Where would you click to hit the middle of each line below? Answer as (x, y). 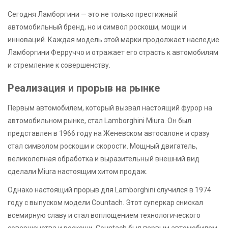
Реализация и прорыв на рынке (84, 88)
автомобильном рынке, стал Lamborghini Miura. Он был (99, 120)
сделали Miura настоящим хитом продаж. (78, 171)
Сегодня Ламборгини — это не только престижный (93, 14)
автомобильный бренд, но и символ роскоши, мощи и (97, 27)
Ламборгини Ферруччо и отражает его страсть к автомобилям (113, 52)
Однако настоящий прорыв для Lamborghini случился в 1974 (109, 190)
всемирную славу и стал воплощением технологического (104, 215)
